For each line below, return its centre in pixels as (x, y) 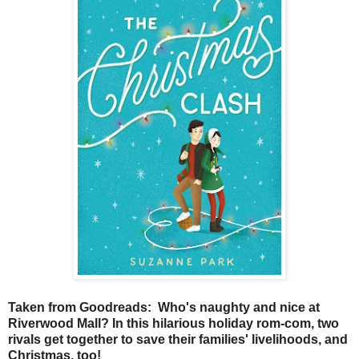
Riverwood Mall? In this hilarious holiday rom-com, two (173, 324)
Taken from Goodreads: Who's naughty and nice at (164, 308)
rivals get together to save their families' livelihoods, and (178, 340)
